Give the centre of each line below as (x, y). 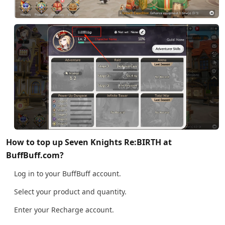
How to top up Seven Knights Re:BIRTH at (89, 142)
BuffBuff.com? (35, 155)
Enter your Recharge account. (64, 209)
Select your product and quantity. (70, 191)
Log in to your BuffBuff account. (68, 173)
